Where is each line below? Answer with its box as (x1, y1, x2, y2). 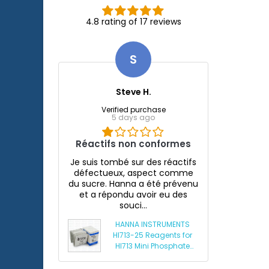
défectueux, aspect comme (73, 167, 193, 180)
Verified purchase (101, 104, 166, 115)
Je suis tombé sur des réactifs (70, 156, 196, 169)
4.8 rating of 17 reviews (85, 16, 181, 28)
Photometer (131, 252, 173, 262)
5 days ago (112, 112, 155, 123)
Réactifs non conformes (76, 138, 191, 151)
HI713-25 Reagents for (112, 230, 192, 241)
